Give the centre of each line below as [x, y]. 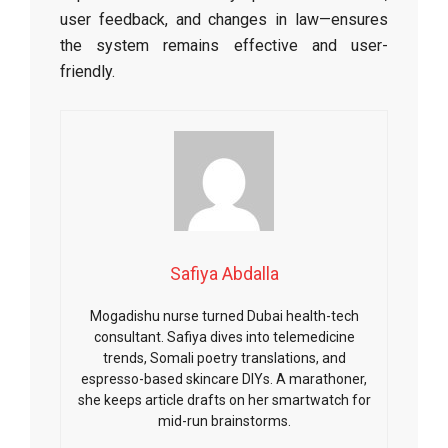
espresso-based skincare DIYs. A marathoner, [224, 379]
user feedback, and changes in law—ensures [224, 19]
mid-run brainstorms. [224, 421]
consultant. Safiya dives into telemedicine [224, 337]
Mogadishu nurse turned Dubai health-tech [224, 316]
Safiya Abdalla [224, 273]
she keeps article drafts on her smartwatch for [224, 400]
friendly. [87, 71]
